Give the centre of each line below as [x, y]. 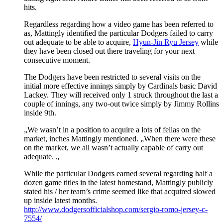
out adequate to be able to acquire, [78, 42]
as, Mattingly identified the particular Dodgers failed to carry [118, 33]
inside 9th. [40, 113]
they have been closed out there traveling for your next [109, 51]
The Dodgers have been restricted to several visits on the [112, 77]
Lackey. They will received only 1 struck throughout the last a [121, 95]
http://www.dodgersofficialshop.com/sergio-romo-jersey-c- [116, 210]
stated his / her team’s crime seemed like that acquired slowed [120, 192]
